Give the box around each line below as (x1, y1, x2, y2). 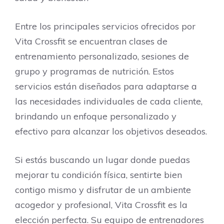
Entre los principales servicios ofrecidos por (15, 20, 195, 32)
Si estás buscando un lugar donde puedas (15, 154, 190, 165)
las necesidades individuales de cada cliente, (15, 95, 202, 107)
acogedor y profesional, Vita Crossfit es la (15, 199, 187, 210)
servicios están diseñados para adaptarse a (15, 80, 197, 92)
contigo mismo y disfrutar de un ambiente (15, 184, 191, 195)
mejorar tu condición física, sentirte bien (15, 169, 182, 180)
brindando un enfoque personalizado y (15, 110, 176, 122)
